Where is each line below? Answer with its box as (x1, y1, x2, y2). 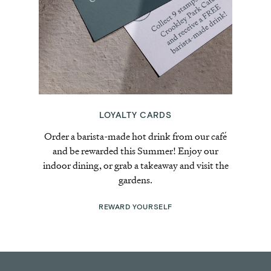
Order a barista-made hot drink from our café (44, 129, 227, 143)
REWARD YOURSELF (99, 202, 172, 212)
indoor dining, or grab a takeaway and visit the (42, 158, 229, 172)
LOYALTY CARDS (99, 110, 172, 121)
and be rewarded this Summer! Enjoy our (53, 144, 218, 158)
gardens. (119, 173, 152, 187)
